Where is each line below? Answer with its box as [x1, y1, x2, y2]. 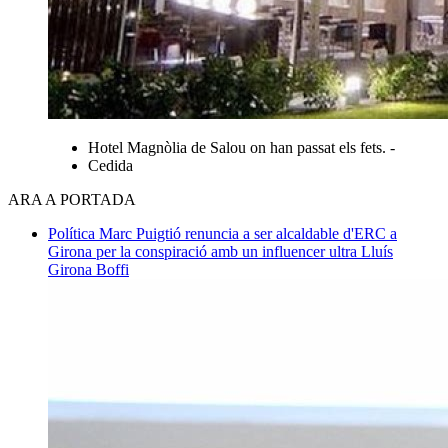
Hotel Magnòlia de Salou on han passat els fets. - [88, 138, 395, 156]
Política [48, 224, 99, 242]
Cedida [88, 156, 133, 174]
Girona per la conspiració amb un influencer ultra [48, 242, 361, 260]
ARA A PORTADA [8, 190, 136, 208]
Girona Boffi [48, 260, 129, 278]
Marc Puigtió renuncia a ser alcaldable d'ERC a [99, 224, 397, 242]
